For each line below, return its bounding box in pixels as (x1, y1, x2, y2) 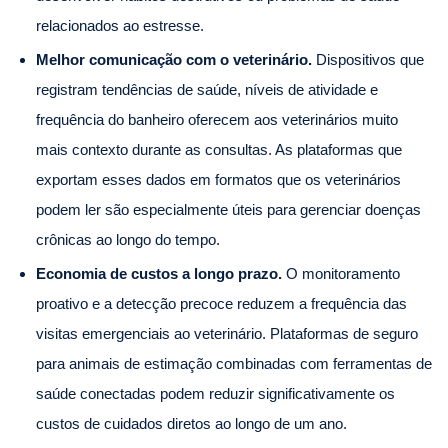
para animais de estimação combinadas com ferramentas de (36, 354, 432, 372)
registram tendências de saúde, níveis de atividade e (36, 80, 378, 98)
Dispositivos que (312, 50, 424, 68)
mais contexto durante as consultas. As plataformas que (36, 140, 402, 158)
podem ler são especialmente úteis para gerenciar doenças (36, 200, 421, 218)
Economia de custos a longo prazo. (36, 264, 282, 282)
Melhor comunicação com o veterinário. (36, 50, 312, 68)
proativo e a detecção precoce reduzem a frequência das (36, 294, 407, 312)
